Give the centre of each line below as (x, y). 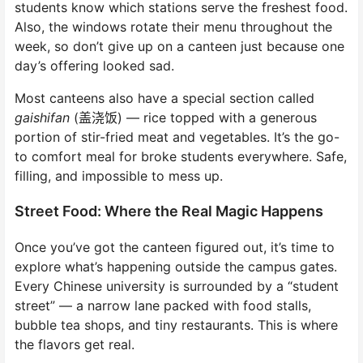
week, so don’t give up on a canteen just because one (179, 46)
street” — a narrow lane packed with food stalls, (163, 305)
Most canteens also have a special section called (164, 98)
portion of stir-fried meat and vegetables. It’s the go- (177, 137)
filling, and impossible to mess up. (119, 175)
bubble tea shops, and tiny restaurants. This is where (176, 325)
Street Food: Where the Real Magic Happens (169, 211)
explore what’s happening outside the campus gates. (176, 266)
